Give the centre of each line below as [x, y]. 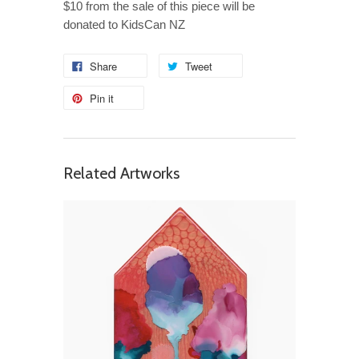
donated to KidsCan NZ [124, 24]
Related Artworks [121, 173]
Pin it [102, 98]
